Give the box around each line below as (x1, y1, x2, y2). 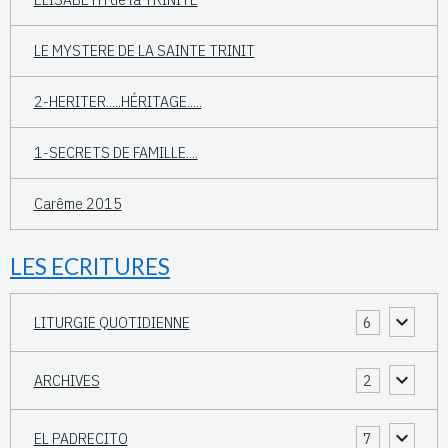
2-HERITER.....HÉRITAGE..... (33, 91, 202, 112)
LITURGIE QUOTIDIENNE (33, 311, 190, 332)
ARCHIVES (33, 369, 100, 390)
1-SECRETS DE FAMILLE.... (33, 142, 198, 163)
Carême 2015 (33, 193, 122, 214)
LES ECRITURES (10, 252, 170, 280)
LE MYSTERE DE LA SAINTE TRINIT (33, 40, 255, 61)
